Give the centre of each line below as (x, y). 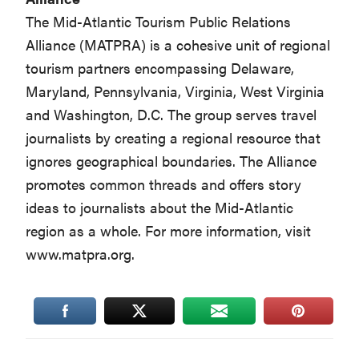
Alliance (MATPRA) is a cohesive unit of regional (178, 45)
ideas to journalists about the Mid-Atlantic (160, 208)
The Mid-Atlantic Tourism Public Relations (159, 22)
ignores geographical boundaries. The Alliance (171, 161)
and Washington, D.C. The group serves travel (171, 115)
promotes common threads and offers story (164, 184)
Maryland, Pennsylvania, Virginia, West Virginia (175, 91)
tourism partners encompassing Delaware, (160, 68)
